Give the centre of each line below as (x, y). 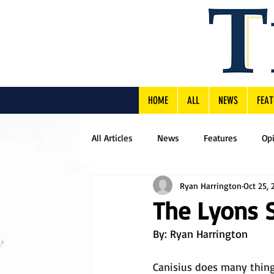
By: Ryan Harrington (200, 234)
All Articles (112, 138)
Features (220, 138)
